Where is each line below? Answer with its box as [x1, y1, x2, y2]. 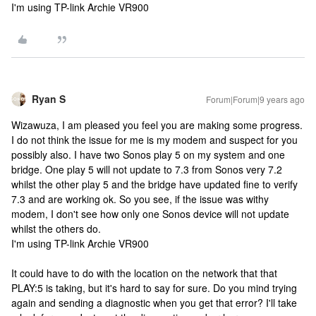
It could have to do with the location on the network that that [11, 266, 277, 281]
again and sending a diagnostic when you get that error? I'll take [11, 296, 297, 310]
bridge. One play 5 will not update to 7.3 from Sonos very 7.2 [11, 162, 282, 177]
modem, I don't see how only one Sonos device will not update [11, 207, 289, 221]
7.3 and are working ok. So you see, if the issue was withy [11, 192, 269, 207]
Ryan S [32, 92, 66, 107]
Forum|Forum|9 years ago [206, 93, 305, 106]
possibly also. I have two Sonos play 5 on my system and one [11, 147, 285, 162]
